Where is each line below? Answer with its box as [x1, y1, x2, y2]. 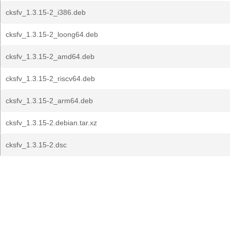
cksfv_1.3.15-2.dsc [6, 141, 67, 149]
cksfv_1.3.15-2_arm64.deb [6, 97, 93, 105]
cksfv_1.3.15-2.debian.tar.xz [6, 119, 97, 127]
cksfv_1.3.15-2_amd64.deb [6, 52, 94, 61]
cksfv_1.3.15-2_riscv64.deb [6, 74, 95, 83]
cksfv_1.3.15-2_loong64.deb [6, 30, 98, 39]
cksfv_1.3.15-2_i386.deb [6, 8, 86, 16]
